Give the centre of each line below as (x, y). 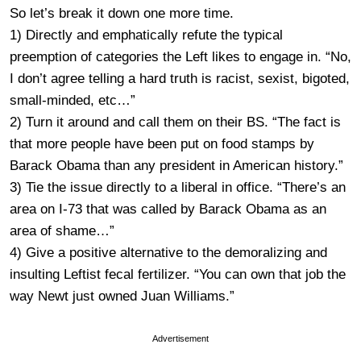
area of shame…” (62, 231)
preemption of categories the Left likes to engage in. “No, (180, 57)
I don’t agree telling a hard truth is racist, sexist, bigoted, (180, 79)
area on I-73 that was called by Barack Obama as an (168, 209)
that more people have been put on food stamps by (162, 144)
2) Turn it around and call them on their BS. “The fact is (175, 122)
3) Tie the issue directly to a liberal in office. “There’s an (178, 187)
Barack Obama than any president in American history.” (176, 166)
